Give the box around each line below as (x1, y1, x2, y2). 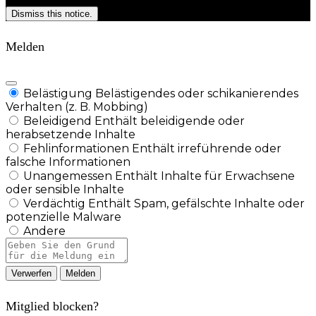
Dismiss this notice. (11, 8, 92, 19)
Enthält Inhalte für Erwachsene (115, 169, 295, 183)
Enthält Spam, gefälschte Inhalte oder (88, 196, 305, 210)
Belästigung (23, 86, 92, 100)
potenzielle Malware (6, 209, 121, 224)
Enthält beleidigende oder (95, 114, 245, 128)
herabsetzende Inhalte (6, 127, 135, 141)
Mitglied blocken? (6, 298, 99, 313)
